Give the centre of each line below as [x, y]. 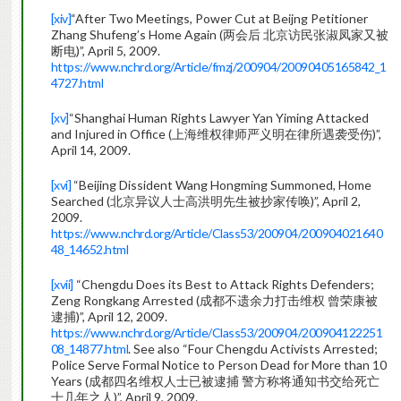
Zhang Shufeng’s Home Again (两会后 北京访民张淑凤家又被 [219, 35]
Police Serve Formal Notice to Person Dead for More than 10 [218, 365]
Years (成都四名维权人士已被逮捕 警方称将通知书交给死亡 [215, 381]
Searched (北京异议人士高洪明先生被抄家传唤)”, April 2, [205, 201]
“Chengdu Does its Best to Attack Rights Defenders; [223, 285]
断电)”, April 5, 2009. [105, 51]
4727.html [77, 83]
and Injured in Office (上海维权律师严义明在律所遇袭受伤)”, [216, 134]
